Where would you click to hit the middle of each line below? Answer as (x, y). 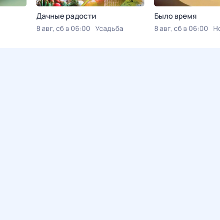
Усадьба (109, 28)
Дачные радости (66, 16)
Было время (176, 16)
